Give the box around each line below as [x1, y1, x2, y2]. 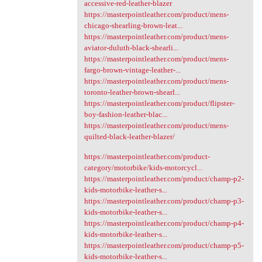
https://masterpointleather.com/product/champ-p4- [84, 219, 244, 228]
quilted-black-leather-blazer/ [84, 132, 175, 141]
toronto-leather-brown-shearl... [84, 87, 180, 96]
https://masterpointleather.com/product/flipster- [84, 98, 235, 108]
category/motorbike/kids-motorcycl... [84, 163, 202, 173]
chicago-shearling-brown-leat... [84, 20, 182, 30]
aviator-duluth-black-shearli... [84, 43, 178, 52]
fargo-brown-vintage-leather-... [84, 65, 181, 74]
